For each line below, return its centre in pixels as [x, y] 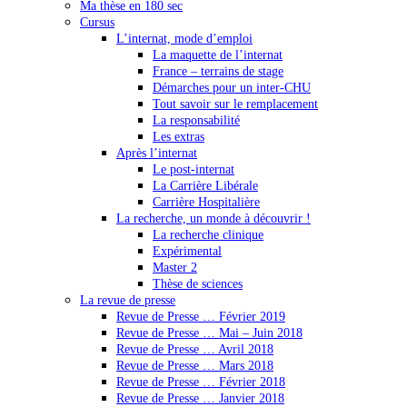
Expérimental [187, 251]
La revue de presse [128, 300]
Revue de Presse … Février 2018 [201, 382]
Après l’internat [157, 153]
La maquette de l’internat [218, 55]
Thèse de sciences [198, 283]
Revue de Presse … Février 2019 [201, 316]
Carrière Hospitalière [206, 202]
